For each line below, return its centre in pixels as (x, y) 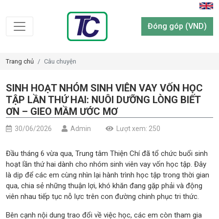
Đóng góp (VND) (177, 26)
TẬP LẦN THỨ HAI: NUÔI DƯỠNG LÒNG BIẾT (103, 100)
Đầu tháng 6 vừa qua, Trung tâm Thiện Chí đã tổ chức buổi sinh (107, 153)
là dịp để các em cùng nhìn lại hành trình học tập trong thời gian (108, 175)
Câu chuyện (60, 61)
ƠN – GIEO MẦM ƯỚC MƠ (62, 111)
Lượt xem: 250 (138, 129)
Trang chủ (20, 61)
